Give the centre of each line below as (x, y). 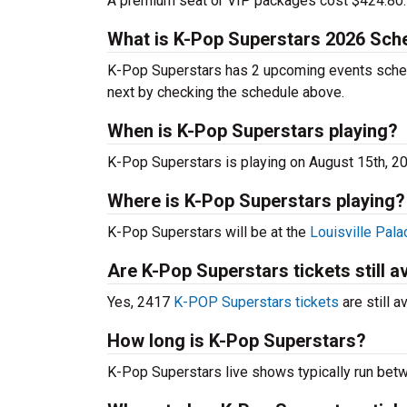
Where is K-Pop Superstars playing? (256, 201)
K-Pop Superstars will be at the (208, 232)
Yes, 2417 (140, 302)
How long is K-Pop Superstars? (237, 341)
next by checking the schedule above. (226, 92)
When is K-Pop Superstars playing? (253, 131)
